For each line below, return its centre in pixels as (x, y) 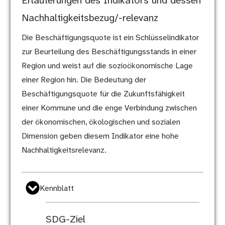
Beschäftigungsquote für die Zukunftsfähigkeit (103, 94)
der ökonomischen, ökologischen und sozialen (101, 123)
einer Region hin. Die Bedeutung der (84, 80)
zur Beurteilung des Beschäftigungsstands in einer (109, 52)
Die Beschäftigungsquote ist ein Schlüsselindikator (110, 38)
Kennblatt (57, 189)
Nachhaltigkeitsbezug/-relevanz (90, 19)
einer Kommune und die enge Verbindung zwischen (109, 108)
